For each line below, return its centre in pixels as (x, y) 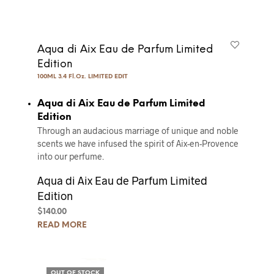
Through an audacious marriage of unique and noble (138, 131)
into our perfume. (70, 157)
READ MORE (62, 226)
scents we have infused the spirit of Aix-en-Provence (138, 144)
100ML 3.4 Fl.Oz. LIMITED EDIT (82, 77)
